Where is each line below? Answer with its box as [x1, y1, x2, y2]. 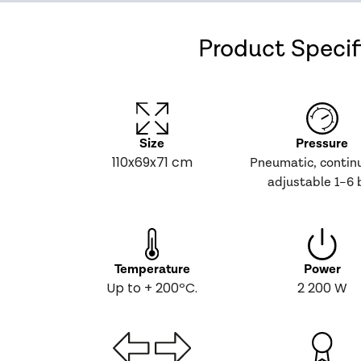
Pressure [296, 135, 349, 152]
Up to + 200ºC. [106, 279, 198, 297]
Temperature [114, 261, 190, 278]
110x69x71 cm [111, 153, 193, 172]
